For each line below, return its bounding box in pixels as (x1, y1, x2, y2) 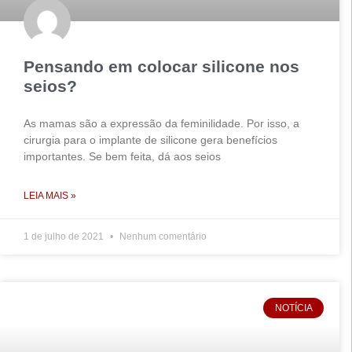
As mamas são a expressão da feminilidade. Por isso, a (24, 117, 299, 130)
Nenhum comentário (117, 231, 207, 242)
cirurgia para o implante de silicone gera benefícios (24, 134, 277, 146)
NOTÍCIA (274, 302, 313, 314)
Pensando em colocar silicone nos (24, 57, 299, 75)
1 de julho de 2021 (24, 231, 106, 242)
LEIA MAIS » (24, 190, 76, 201)
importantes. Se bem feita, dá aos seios (24, 150, 221, 163)
